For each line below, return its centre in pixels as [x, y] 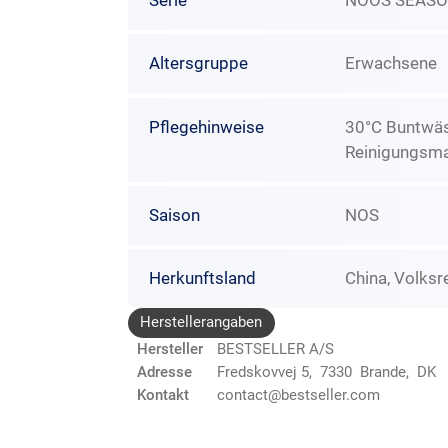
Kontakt [163, 394]
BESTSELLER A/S [275, 348]
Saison [174, 214]
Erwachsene [391, 63]
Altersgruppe [198, 63]
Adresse [164, 371]
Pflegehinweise [206, 126]
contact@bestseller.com [298, 394]
